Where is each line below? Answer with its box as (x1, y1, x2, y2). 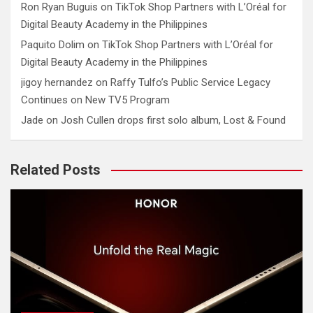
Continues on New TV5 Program (21, 93, 170, 106)
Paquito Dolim (21, 38, 85, 51)
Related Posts (10, 161, 101, 178)
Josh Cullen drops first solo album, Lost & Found (61, 113, 286, 126)
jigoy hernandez (21, 75, 93, 89)
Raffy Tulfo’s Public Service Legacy (110, 75, 270, 89)
